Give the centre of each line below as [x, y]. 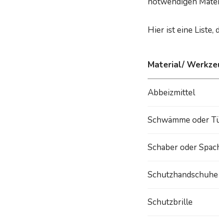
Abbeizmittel [171, 92]
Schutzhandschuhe [183, 175]
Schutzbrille [170, 202]
